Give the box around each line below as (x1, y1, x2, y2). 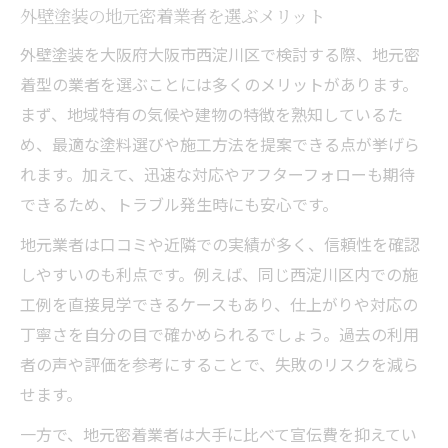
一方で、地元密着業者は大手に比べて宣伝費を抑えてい (20, 421, 417, 446)
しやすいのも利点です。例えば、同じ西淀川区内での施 (20, 261, 418, 286)
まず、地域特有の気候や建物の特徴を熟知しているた (20, 101, 403, 126)
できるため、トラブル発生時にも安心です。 (20, 191, 338, 216)
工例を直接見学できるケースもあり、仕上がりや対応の (20, 291, 418, 316)
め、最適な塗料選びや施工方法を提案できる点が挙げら (20, 131, 420, 156)
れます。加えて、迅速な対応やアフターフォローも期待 (20, 161, 415, 186)
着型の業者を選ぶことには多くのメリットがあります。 (20, 71, 418, 96)
